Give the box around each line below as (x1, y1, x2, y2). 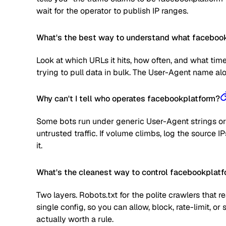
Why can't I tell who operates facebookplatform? (36, 93, 220, 104)
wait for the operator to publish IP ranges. (36, 6, 188, 17)
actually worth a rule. (36, 213, 114, 224)
